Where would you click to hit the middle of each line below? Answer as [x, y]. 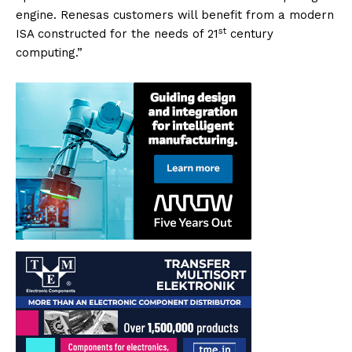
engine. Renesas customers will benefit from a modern [175, 15]
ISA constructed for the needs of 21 [117, 34]
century [250, 34]
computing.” [49, 53]
